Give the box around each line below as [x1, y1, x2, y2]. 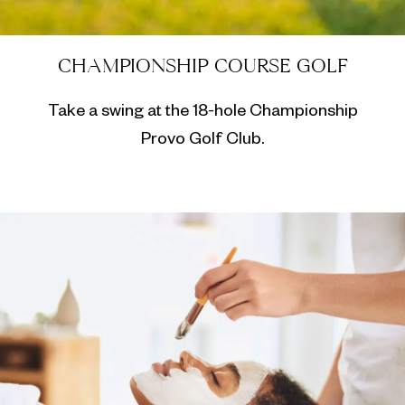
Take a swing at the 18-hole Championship [47, 104, 358, 123]
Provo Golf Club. [141, 132, 264, 151]
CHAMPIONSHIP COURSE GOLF [57, 57, 348, 79]
